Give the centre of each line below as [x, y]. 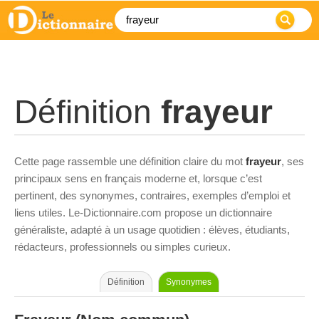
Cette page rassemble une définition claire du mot [130, 161]
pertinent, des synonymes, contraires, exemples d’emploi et [152, 195]
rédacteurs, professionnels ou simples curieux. [122, 247]
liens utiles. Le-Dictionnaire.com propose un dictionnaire [143, 213]
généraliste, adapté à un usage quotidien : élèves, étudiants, [152, 230]
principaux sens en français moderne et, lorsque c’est [138, 178]
